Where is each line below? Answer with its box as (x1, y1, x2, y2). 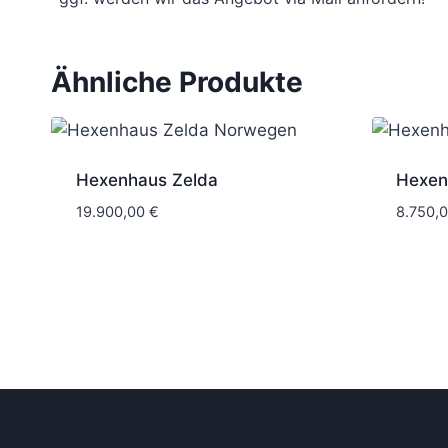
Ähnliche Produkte (51, 64, 303, 99)
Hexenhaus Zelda (75, 169, 218, 190)
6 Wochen (155, 265, 231, 286)
